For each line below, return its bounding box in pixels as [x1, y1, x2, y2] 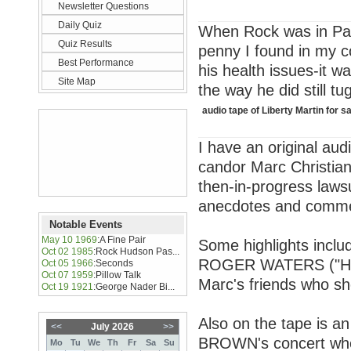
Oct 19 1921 [42, 281, 93, 292]
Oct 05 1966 [42, 258, 93, 269]
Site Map [58, 76, 96, 87]
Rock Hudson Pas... [96, 246, 179, 257]
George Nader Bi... [96, 281, 175, 292]
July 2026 [91, 321, 134, 332]
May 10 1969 [42, 234, 97, 245]
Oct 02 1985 [42, 246, 93, 257]
